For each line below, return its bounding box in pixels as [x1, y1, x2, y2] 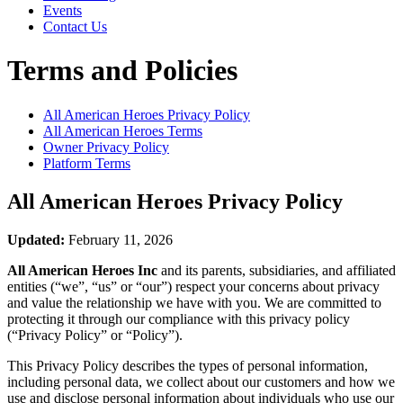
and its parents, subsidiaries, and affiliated [157, 262, 396, 278]
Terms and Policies [7, 54, 237, 87]
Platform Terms [43, 155, 130, 171]
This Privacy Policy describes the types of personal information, [7, 357, 368, 373]
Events [43, 3, 82, 18]
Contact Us [43, 19, 107, 34]
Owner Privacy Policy [43, 139, 169, 155]
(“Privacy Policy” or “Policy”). [7, 327, 183, 343]
